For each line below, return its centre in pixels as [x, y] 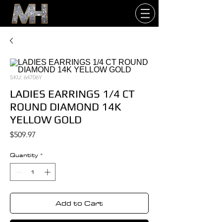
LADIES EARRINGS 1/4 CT [72, 94]
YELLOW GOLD [46, 119]
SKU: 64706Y [26, 77]
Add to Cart [79, 203]
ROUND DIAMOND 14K [65, 107]
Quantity [24, 155]
